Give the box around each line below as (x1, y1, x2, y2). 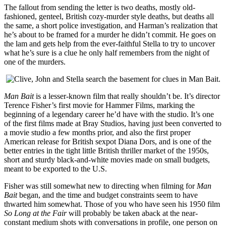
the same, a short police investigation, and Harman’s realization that (4, 21, 217, 30)
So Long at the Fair (4, 209, 67, 218)
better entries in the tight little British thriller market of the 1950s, (4, 146, 209, 155)
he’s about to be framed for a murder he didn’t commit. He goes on (4, 30, 216, 39)
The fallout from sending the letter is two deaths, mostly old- (4, 3, 195, 12)
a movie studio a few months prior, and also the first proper (4, 128, 191, 137)
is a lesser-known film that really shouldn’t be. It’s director (34, 92, 220, 101)
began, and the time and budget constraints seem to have (17, 191, 198, 200)
